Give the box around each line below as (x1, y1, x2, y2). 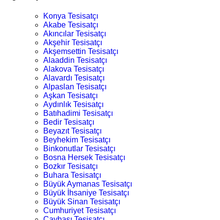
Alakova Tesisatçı (43, 64, 104, 73)
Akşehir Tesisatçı (43, 38, 102, 47)
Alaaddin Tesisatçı (43, 55, 107, 64)
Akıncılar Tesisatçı (43, 29, 106, 38)
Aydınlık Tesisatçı (43, 100, 104, 109)
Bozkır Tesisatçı (43, 162, 98, 170)
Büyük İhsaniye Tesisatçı (43, 188, 129, 197)
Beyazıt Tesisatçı (43, 126, 102, 135)
